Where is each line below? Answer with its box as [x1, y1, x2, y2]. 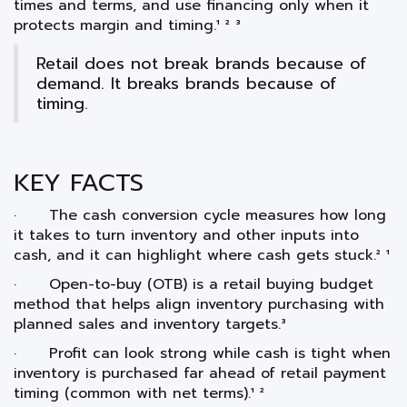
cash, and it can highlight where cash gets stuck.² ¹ [14, 243, 390, 266]
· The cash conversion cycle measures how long [14, 203, 386, 226]
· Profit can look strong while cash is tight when [14, 342, 391, 364]
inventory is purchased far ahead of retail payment [14, 362, 386, 384]
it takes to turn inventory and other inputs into [14, 223, 359, 246]
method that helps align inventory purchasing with [14, 293, 384, 315]
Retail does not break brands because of [36, 50, 367, 76]
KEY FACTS [14, 164, 144, 201]
